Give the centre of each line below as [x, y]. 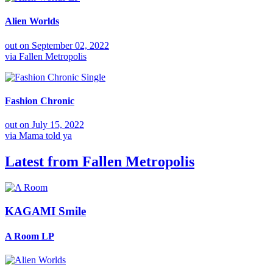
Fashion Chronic [40, 101]
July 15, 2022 [58, 125]
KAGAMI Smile [45, 211]
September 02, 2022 [70, 45]
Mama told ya [45, 136]
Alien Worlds [32, 21]
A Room [23, 236]
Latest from [44, 161]
